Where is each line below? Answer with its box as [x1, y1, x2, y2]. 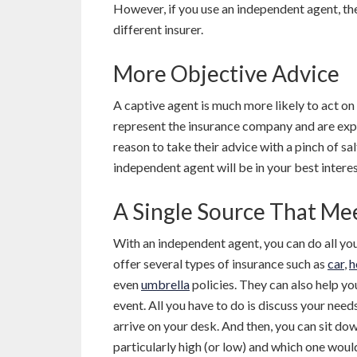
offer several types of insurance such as [113, 255, 328, 271]
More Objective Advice [113, 59, 343, 87]
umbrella [141, 276, 190, 292]
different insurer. [113, 21, 203, 37]
